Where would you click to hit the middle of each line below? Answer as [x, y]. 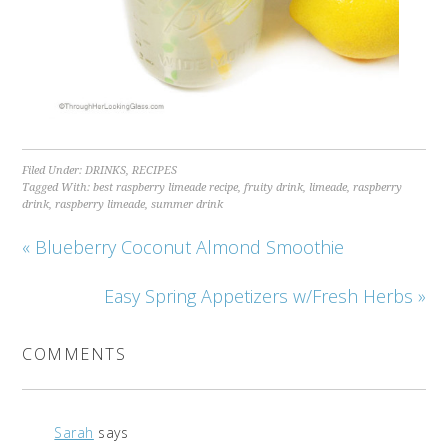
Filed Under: [54, 171]
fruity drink [274, 188]
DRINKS [106, 171]
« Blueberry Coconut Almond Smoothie [183, 247]
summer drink [187, 205]
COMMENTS [74, 354]
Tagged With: [58, 188]
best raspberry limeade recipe [166, 188]
